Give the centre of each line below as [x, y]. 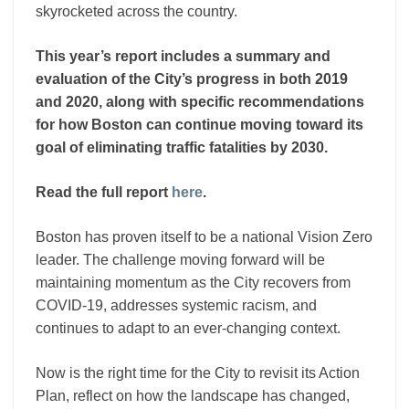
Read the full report [104, 192]
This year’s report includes [130, 56]
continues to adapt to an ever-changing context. [188, 328]
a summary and [277, 56]
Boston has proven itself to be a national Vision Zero [204, 237]
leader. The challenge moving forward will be [180, 260]
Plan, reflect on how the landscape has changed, [193, 396]
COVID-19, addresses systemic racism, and [176, 305]
